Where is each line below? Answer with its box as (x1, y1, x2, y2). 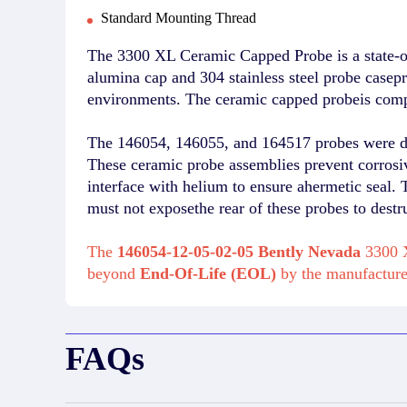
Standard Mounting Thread (101, 9, 256, 25)
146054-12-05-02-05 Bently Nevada (117, 242, 361, 261)
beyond (87, 263, 140, 283)
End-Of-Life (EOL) (140, 263, 281, 283)
